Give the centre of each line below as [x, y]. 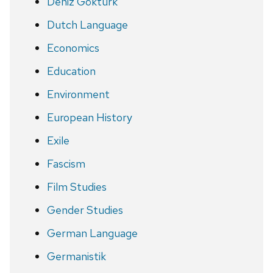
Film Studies [76, 186]
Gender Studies [85, 210]
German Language [92, 233]
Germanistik [76, 256]
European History [89, 117]
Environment [78, 94]
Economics [73, 48]
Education [71, 71]
